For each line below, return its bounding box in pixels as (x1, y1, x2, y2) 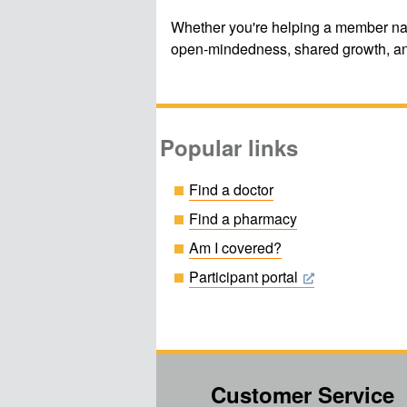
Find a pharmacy (189, 208, 297, 230)
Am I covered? (189, 237, 282, 259)
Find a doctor (189, 179, 273, 201)
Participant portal (189, 266, 298, 288)
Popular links (160, 132, 298, 164)
